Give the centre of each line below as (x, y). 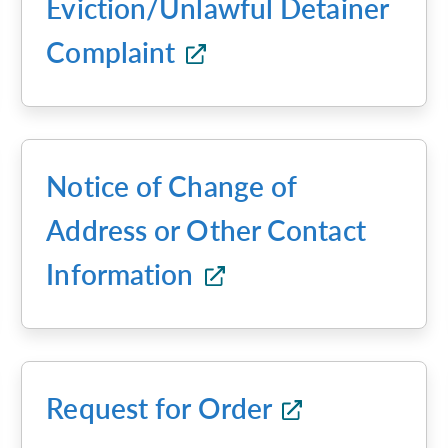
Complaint (114, 52)
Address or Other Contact (206, 230)
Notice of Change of (171, 186)
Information (123, 274)
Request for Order (162, 408)
